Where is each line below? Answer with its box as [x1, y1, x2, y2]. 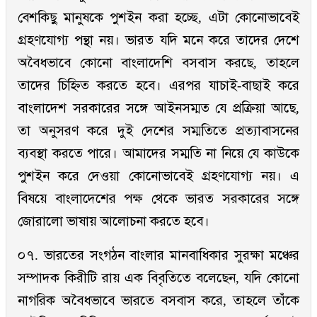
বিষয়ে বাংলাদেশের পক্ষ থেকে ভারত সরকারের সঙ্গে [18, 191, 299, 207]
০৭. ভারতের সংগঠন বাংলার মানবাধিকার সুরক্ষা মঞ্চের [18, 248, 299, 263]
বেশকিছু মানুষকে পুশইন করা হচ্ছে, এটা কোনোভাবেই [18, 10, 299, 25]
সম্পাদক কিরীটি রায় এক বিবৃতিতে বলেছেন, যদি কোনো [18, 270, 299, 286]
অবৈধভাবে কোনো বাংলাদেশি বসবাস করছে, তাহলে [18, 55, 299, 71]
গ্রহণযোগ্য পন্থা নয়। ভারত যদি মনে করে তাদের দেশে [18, 33, 299, 48]
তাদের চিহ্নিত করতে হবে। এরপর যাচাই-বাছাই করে [18, 78, 299, 93]
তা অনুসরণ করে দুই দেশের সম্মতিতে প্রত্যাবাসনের [18, 123, 299, 139]
